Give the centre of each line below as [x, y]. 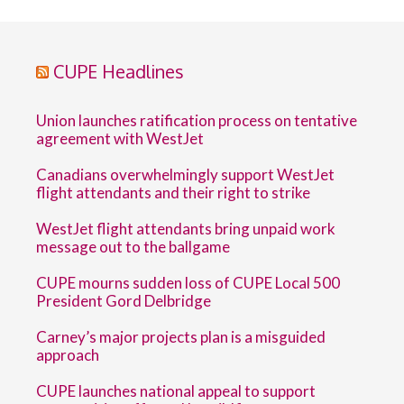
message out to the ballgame [133, 247]
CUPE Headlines [119, 71]
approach [68, 355]
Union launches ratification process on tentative [197, 120]
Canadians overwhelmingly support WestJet [185, 174]
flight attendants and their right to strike [173, 193]
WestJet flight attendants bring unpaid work [186, 229]
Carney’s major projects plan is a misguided [181, 337]
